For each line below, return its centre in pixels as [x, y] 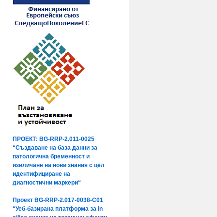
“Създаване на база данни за [55, 148]
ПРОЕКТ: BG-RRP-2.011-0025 [54, 139]
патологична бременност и [51, 156]
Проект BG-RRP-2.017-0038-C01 [58, 200]
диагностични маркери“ [47, 183]
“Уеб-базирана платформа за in [58, 209]
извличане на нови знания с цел [59, 165]
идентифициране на [41, 174]
